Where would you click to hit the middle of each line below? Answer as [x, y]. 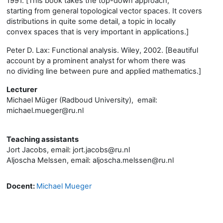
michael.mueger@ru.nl [45, 111]
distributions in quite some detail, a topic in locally [92, 21]
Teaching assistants [43, 139]
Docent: [21, 186]
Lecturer [22, 90]
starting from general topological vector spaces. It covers [104, 11]
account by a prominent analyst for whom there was [97, 61]
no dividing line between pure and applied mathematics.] [104, 71]
